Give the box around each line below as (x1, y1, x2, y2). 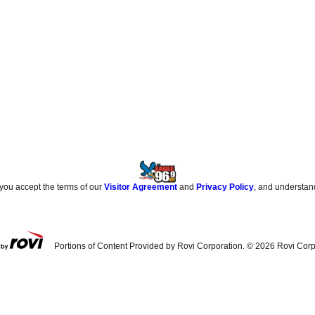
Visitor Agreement (104, 181, 178, 192)
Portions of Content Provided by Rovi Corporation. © (53, 240, 255, 251)
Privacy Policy (196, 181, 255, 192)
